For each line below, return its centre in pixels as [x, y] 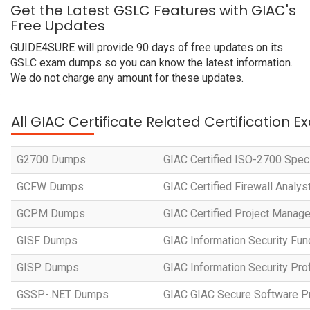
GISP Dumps [48, 267]
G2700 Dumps [51, 159]
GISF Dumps [47, 240]
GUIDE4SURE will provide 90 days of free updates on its [147, 47]
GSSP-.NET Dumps [63, 294]
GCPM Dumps [51, 213]
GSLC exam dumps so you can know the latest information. [152, 63]
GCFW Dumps [50, 186]
